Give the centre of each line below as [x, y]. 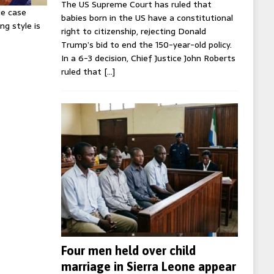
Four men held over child [128, 250]
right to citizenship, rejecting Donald [133, 31]
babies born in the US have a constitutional [147, 18]
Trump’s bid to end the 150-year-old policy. [146, 45]
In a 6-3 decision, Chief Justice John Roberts [148, 58]
